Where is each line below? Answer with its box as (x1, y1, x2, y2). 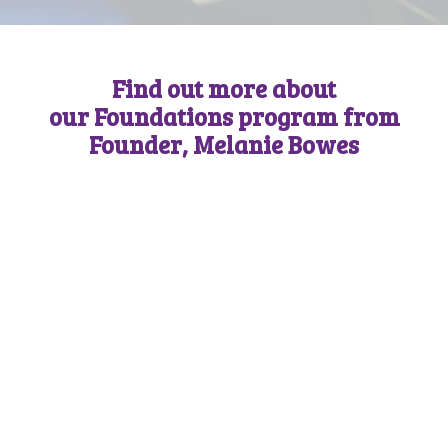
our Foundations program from (48, 99, 400, 133)
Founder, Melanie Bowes (89, 127, 359, 161)
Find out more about (112, 71, 336, 105)
